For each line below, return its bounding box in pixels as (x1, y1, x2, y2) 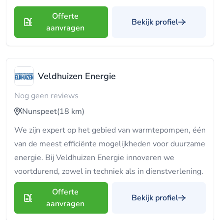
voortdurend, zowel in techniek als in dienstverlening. (14, 166, 203, 177)
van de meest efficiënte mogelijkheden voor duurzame (14, 138, 205, 149)
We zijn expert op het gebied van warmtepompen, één (14, 125, 206, 136)
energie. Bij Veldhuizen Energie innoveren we (14, 152, 174, 163)
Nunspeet (22, 106, 57, 117)
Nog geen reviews (14, 90, 79, 101)
